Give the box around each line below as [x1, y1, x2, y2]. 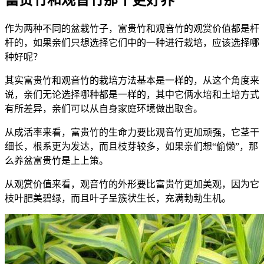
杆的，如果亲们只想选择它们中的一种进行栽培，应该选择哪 [5, 38, 259, 48]
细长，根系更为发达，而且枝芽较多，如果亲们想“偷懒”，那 [5, 141, 258, 152]
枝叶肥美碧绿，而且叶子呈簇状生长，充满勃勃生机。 [5, 193, 231, 204]
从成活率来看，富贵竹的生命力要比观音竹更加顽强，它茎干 [5, 127, 259, 138]
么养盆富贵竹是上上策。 [5, 156, 108, 166]
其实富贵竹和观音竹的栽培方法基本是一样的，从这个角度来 [5, 75, 259, 86]
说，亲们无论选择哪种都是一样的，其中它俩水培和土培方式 [5, 90, 259, 100]
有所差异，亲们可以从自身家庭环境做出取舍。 [5, 104, 203, 114]
